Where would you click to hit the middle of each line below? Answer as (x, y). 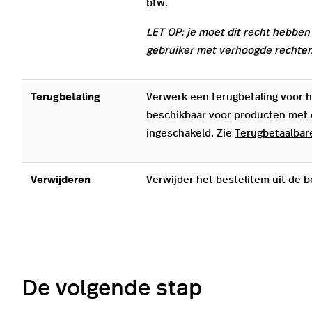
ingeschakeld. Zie (190, 134)
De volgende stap (112, 289)
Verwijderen (61, 180)
